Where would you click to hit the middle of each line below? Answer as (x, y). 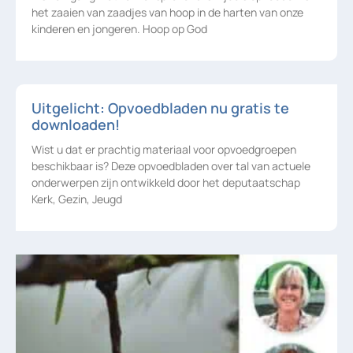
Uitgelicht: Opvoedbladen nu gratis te (160, 108)
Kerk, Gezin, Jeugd (77, 199)
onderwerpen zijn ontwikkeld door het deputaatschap (166, 183)
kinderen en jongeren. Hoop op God (119, 29)
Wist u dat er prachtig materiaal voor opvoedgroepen (164, 150)
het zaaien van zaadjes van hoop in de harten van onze (167, 13)
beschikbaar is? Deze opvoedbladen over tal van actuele (171, 166)
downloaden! (76, 125)
